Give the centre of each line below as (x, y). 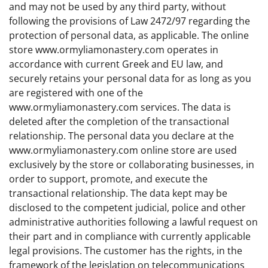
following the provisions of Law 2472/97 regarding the (130, 21)
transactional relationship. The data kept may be (118, 193)
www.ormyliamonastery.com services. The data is (120, 107)
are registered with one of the (76, 93)
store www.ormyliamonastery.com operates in (114, 50)
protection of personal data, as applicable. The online (129, 35)
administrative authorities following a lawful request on (133, 222)
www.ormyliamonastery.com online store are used (123, 150)
